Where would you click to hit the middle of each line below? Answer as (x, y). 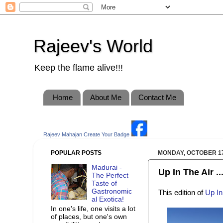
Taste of (105, 184)
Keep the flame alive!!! (79, 68)
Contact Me (158, 98)
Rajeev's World (93, 46)
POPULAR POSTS (76, 153)
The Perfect (110, 176)
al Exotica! (108, 200)
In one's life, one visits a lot (93, 209)
